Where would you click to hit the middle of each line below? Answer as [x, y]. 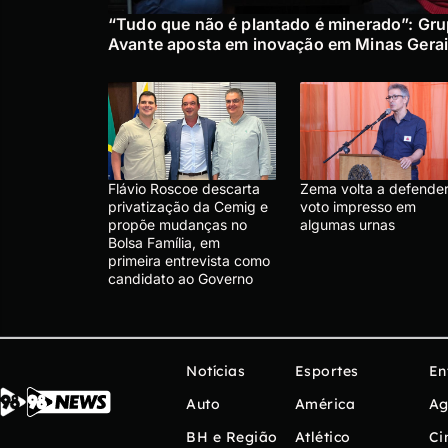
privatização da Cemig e [188, 206]
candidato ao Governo [180, 278]
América [324, 403]
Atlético [322, 436]
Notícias [215, 370]
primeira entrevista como [189, 260]
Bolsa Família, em [164, 242]
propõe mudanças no [177, 224]
